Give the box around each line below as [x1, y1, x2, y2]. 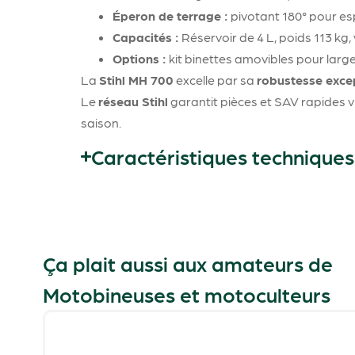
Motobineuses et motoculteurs [42, 281, 330, 307]
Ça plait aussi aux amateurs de [42, 250, 338, 277]
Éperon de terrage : [113, 8, 228, 24]
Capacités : [113, 29, 179, 45]
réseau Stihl [98, 94, 168, 109]
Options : [113, 51, 166, 67]
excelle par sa [174, 72, 257, 88]
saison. [81, 115, 121, 131]
